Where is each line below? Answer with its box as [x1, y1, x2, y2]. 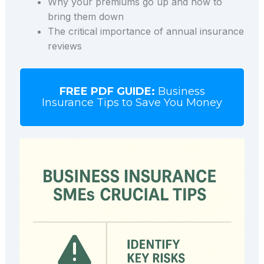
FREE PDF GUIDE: [59, 84, 155, 98]
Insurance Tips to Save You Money [42, 95, 222, 109]
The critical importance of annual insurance [47, 25, 244, 37]
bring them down [47, 10, 124, 22]
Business [157, 84, 205, 98]
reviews [47, 39, 82, 52]
